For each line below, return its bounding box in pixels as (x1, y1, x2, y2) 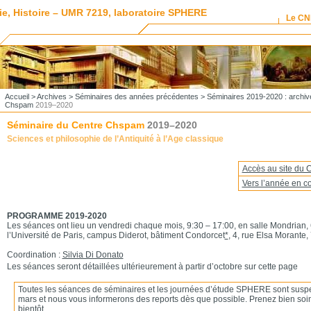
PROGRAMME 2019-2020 (6, 211, 107, 221)
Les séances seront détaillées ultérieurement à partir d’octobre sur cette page (6, 262, 298, 271)
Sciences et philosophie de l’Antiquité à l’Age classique (6, 134, 224, 144)
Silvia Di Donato (62, 250, 124, 260)
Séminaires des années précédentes (74, 92, 199, 101)
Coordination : (6, 250, 62, 260)
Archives (36, 92, 67, 101)
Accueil (4, 92, 29, 101)
